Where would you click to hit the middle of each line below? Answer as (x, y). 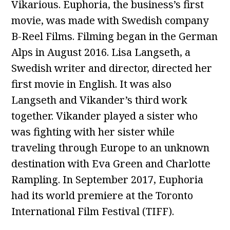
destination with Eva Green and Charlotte (111, 164)
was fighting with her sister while (93, 132)
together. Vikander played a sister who (105, 116)
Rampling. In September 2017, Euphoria (108, 180)
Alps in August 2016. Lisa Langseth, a (101, 52)
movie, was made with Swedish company (110, 21)
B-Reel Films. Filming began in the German (115, 36)
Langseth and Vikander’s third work (100, 100)
